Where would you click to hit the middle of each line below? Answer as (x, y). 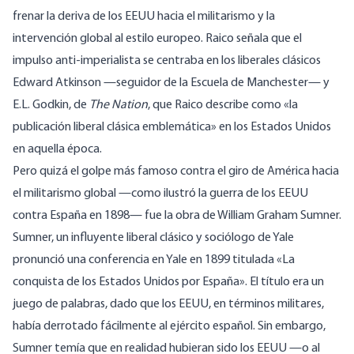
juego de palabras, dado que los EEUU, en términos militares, (168, 305)
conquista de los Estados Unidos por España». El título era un (168, 282)
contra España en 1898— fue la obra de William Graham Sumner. (177, 216)
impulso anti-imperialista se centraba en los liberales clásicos (167, 61)
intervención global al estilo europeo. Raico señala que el (157, 39)
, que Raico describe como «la (223, 105)
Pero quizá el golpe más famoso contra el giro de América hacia (176, 172)
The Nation (119, 105)
